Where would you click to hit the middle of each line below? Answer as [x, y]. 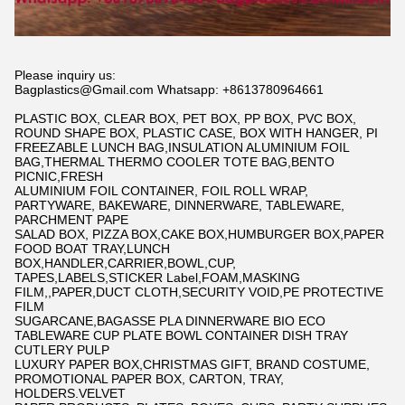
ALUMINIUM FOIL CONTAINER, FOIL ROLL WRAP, [161, 191]
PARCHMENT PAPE [71, 220]
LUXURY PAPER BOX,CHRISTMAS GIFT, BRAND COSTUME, [192, 365]
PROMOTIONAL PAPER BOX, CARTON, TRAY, [149, 379]
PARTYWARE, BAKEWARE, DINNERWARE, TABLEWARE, [179, 206]
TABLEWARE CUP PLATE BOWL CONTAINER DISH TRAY [181, 336]
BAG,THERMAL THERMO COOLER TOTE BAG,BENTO [174, 162]
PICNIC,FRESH [59, 177]
